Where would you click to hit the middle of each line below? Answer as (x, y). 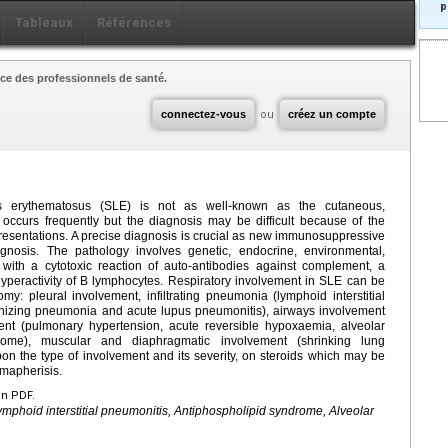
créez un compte (332, 113)
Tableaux (44, 22)
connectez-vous (203, 113)
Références (134, 22)
